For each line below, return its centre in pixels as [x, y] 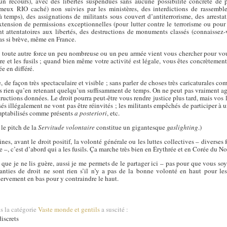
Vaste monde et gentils [69, 210]
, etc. [113, 113]
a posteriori [91, 113]
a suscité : [114, 210]
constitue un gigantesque [131, 127]
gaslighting [183, 127]
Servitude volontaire [67, 127]
